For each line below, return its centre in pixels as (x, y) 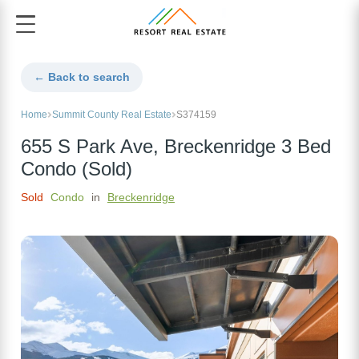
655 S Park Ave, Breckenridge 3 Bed (176, 147)
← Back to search (82, 77)
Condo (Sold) (77, 169)
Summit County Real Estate (112, 115)
